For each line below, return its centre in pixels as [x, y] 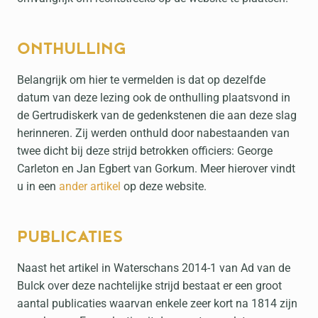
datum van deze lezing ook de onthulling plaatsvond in [154, 98]
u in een [38, 186]
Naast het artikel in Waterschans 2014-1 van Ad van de [154, 268]
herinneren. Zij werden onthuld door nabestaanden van [153, 133]
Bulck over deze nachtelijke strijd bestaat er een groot [149, 286]
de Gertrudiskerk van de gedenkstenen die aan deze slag [157, 115]
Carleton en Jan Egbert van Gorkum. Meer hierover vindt [156, 169]
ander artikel [91, 186]
